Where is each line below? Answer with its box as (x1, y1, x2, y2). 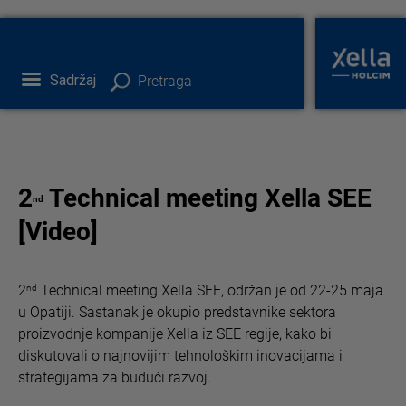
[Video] (18, 217, 98, 246)
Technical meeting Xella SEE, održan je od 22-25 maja (37, 282, 383, 299)
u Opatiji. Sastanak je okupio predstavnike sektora (18, 304, 336, 321)
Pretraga (138, 72, 192, 90)
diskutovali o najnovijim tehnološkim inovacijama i (18, 347, 343, 364)
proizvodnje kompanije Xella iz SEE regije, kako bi (18, 325, 332, 343)
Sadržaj (50, 72, 96, 89)
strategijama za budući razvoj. (18, 369, 211, 386)
